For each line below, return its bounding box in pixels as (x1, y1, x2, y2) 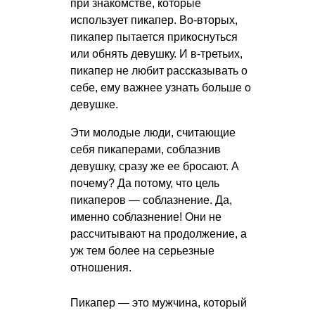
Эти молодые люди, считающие (70, 127, 236, 139)
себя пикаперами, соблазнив (70, 143, 221, 156)
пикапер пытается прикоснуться (70, 31, 238, 44)
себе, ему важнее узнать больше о (70, 82, 251, 94)
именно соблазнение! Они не (70, 211, 221, 224)
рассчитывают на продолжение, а (70, 228, 247, 240)
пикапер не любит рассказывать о (70, 65, 247, 77)
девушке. (70, 98, 118, 111)
